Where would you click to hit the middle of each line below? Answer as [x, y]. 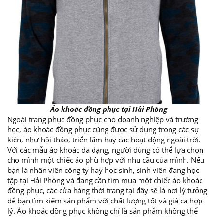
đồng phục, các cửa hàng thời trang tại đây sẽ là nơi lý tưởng [107, 191]
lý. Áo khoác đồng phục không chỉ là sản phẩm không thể [102, 211]
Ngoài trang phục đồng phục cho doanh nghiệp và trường [103, 119]
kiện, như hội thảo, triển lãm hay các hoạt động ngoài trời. [104, 140]
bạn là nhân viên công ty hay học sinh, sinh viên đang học [103, 170]
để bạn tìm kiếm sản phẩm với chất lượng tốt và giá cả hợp [105, 201]
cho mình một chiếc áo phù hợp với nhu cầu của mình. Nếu [106, 160]
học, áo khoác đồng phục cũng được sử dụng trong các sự [103, 130]
